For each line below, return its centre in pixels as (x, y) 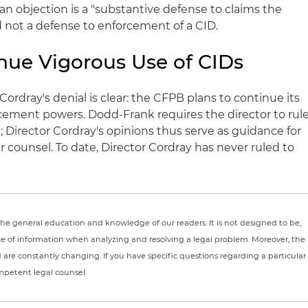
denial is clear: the (102, 98)
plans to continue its (242, 98)
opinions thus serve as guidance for (203, 131)
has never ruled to (243, 147)
